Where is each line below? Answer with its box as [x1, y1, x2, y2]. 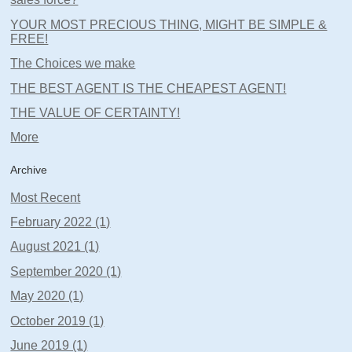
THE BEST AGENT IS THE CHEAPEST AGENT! [10, 81, 287, 95]
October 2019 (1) [10, 313, 104, 328]
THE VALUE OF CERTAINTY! [10, 106, 181, 119]
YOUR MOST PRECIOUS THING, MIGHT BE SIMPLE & [10, 17, 328, 31]
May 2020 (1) [10, 289, 84, 303]
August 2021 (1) [10, 240, 100, 254]
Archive [10, 163, 48, 177]
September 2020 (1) [10, 264, 122, 278]
